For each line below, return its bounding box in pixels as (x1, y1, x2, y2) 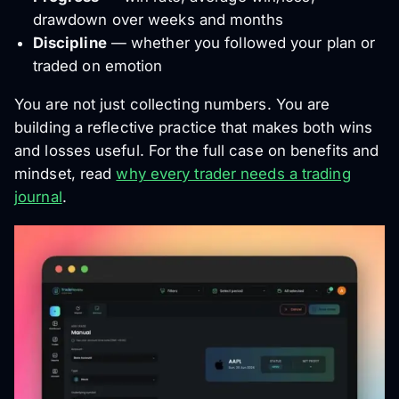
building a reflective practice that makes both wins (14, 118, 373, 136)
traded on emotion (32, 56, 163, 75)
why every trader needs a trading (116, 164, 351, 183)
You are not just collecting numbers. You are (14, 94, 330, 113)
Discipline (32, 33, 107, 52)
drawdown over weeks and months (32, 10, 283, 28)
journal (14, 187, 62, 206)
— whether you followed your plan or (106, 33, 376, 52)
